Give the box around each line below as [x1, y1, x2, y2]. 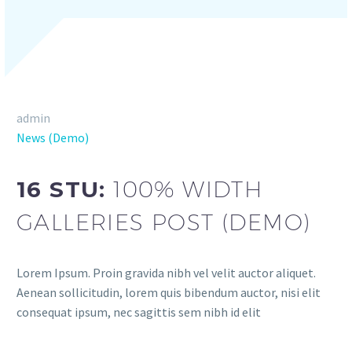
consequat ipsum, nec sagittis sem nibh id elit [16, 304, 261, 321]
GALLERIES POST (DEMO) [16, 208, 311, 235]
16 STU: [16, 175, 114, 203]
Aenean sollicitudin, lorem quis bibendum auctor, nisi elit [16, 284, 321, 301]
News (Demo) [16, 130, 89, 146]
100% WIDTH [113, 175, 263, 202]
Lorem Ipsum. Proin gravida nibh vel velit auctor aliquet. [16, 265, 316, 281]
